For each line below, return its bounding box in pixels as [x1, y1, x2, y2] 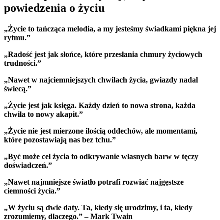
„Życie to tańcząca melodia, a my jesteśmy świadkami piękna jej [4, 25, 216, 33]
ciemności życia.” [4, 187, 60, 195]
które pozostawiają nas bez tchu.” [4, 136, 116, 144]
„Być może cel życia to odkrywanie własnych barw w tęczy [4, 152, 198, 161]
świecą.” [4, 84, 31, 93]
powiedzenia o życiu [4, 1, 105, 15]
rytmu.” [4, 33, 30, 42]
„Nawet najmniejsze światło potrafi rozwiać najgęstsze [4, 178, 184, 187]
